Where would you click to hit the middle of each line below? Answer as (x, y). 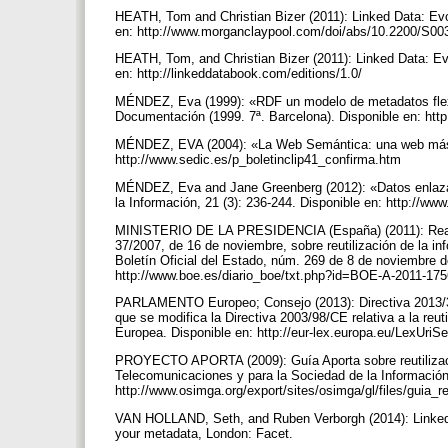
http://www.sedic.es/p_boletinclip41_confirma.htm (260, 159)
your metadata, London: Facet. (206, 433)
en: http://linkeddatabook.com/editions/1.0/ (240, 74)
